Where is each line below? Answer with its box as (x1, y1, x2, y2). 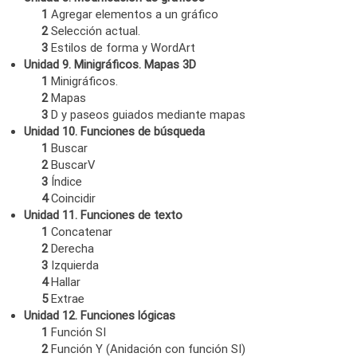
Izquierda (48, 257, 100, 273)
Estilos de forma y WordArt (48, 40, 196, 55)
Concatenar (48, 224, 113, 239)
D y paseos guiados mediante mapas (48, 107, 246, 122)
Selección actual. (48, 23, 141, 38)
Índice (48, 174, 83, 189)
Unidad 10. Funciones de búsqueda (23, 124, 205, 139)
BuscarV (48, 157, 96, 172)
